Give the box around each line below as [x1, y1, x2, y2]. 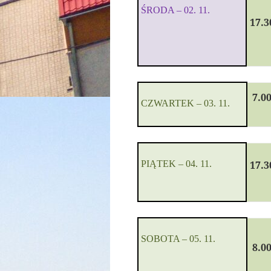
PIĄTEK [141, 158, 177, 169]
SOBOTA [141, 233, 180, 244]
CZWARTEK [141, 98, 195, 108]
